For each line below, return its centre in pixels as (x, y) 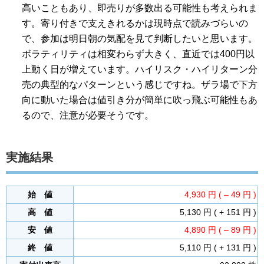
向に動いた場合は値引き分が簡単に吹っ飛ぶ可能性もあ (140, 100)
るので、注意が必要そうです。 (88, 115)
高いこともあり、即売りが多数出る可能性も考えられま (140, 8)
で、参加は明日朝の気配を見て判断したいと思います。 (140, 39)
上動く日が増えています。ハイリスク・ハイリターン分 (140, 69)
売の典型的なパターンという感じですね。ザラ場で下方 (140, 85)
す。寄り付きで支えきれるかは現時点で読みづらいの (135, 23)
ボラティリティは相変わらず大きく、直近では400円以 (138, 54)
